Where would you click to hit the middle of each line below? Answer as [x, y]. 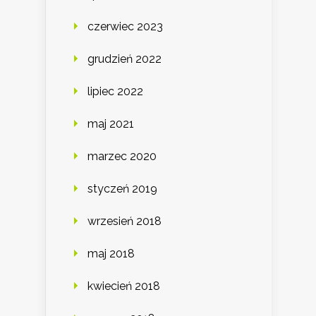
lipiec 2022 [115, 92]
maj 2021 [111, 124]
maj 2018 [111, 254]
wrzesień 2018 [124, 221]
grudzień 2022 [124, 59]
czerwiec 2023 [125, 27]
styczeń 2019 [122, 189]
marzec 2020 [122, 157]
